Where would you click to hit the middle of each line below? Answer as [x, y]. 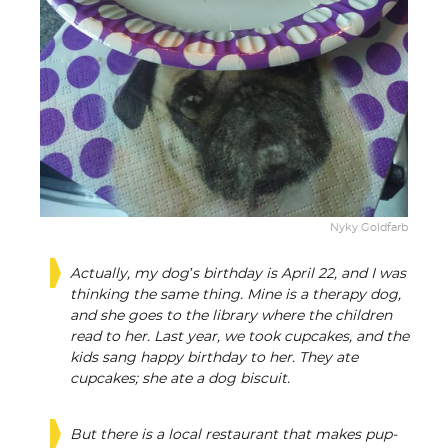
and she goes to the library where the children [231, 316]
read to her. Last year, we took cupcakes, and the [239, 337]
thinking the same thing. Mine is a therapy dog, [235, 295]
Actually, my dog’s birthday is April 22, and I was [238, 274]
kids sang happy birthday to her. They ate [214, 358]
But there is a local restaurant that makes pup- [233, 435]
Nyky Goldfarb [369, 227]
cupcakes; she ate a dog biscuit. [180, 379]
